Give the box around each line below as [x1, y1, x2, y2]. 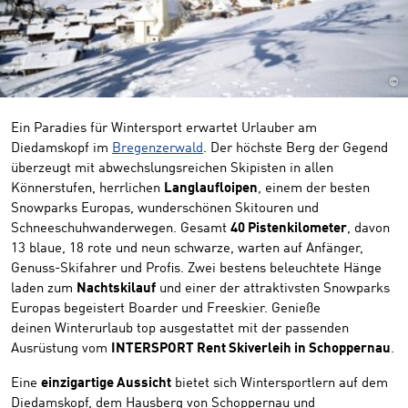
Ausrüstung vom [11, 342, 111, 356]
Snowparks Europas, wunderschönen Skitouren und [11, 202, 319, 216]
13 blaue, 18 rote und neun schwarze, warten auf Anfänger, [11, 242, 363, 256]
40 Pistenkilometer [230, 222, 347, 236]
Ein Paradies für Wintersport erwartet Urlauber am [11, 122, 317, 136]
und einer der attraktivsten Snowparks [156, 282, 390, 296]
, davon [347, 222, 390, 236]
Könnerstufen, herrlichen [11, 182, 164, 196]
